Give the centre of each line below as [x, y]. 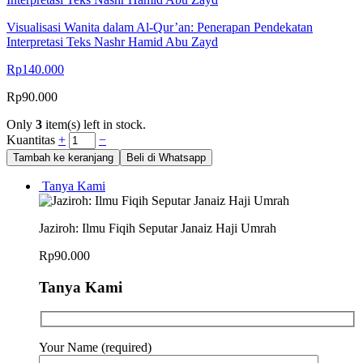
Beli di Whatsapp [166, 157]
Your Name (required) [95, 347]
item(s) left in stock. [94, 124]
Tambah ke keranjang [63, 157]
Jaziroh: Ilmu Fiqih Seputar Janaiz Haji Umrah [158, 228]
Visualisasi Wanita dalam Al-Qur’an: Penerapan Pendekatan [160, 27]
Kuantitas [32, 139]
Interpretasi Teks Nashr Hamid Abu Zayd [112, 41]
